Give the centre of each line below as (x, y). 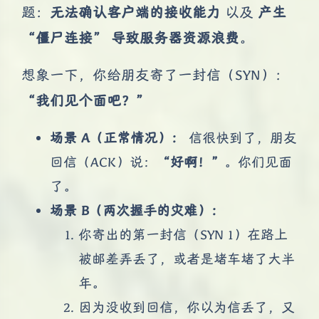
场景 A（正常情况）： (117, 137)
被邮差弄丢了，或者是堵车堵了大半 (187, 258)
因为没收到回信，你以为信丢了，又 (187, 307)
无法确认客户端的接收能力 (135, 12)
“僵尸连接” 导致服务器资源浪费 (130, 38)
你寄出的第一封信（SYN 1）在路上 (183, 234)
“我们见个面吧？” (85, 100)
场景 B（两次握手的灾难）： (137, 210)
